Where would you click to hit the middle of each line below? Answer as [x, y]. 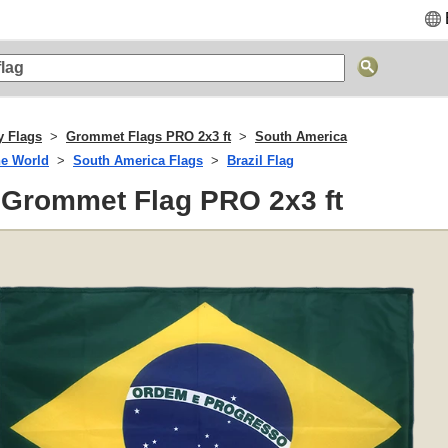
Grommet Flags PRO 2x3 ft [148, 137]
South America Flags [138, 161]
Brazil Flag [260, 161]
